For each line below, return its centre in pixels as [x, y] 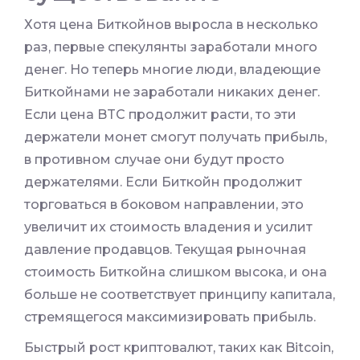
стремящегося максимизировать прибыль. [170, 317]
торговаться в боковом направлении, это [164, 205]
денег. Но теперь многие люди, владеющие [172, 70]
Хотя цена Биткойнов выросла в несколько [171, 25]
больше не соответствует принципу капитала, [180, 295]
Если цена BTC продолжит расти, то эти [160, 115]
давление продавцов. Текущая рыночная [165, 250]
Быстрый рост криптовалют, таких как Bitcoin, [179, 348]
